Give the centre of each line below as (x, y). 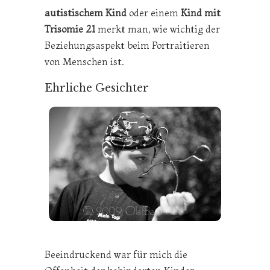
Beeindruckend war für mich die (116, 255)
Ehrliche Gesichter (97, 88)
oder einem (154, 12)
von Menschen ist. (84, 61)
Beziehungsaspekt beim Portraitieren (127, 45)
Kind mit (201, 12)
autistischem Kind (86, 12)
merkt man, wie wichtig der (158, 29)
